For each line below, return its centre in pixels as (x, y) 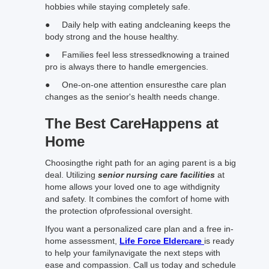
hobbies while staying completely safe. (119, 7)
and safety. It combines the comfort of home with (137, 199)
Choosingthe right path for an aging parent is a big (141, 163)
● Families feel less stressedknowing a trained (137, 55)
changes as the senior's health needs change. (134, 97)
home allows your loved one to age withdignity (132, 187)
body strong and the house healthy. (113, 37)
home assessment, (82, 241)
